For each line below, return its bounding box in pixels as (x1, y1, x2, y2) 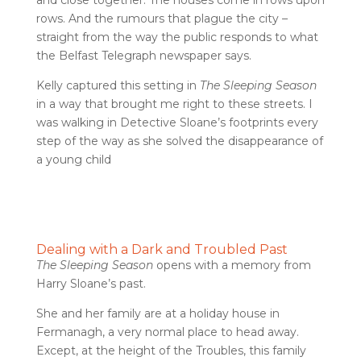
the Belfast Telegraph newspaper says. (35, 48, 251, 63)
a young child (35, 152, 111, 167)
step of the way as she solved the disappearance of (35, 134, 323, 148)
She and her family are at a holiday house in (35, 306, 280, 321)
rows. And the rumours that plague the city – (35, 11, 288, 26)
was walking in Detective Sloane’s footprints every (35, 115, 318, 130)
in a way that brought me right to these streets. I (35, 97, 313, 111)
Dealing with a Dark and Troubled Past (35, 242, 288, 257)
